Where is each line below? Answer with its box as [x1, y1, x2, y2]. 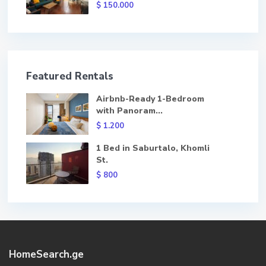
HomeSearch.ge [9, 248, 84, 261]
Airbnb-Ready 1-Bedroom [96, 93, 204, 104]
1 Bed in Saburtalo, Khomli [96, 142, 210, 154]
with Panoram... [96, 105, 163, 116]
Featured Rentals [26, 69, 113, 83]
